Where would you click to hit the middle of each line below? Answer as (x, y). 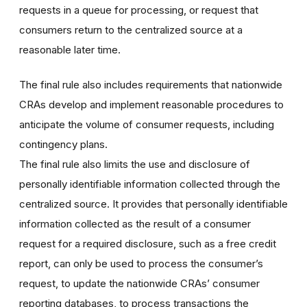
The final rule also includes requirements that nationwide (151, 84)
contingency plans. (63, 144)
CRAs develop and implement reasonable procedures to (151, 104)
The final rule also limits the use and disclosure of (135, 164)
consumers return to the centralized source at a (131, 29)
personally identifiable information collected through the (150, 184)
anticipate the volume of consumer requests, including (147, 124)
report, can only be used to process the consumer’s (141, 263)
